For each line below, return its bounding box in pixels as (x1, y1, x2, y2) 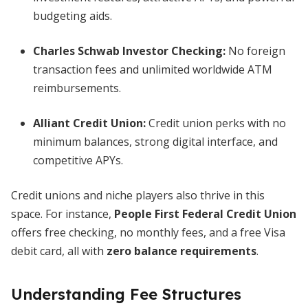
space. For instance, (11, 206, 114, 221)
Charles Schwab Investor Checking (33, 43, 223, 58)
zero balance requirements (107, 243, 256, 258)
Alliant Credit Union (33, 115, 143, 131)
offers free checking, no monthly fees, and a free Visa (11, 225, 285, 240)
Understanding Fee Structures (11, 285, 241, 304)
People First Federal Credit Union (114, 206, 296, 221)
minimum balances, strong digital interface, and (33, 134, 278, 149)
